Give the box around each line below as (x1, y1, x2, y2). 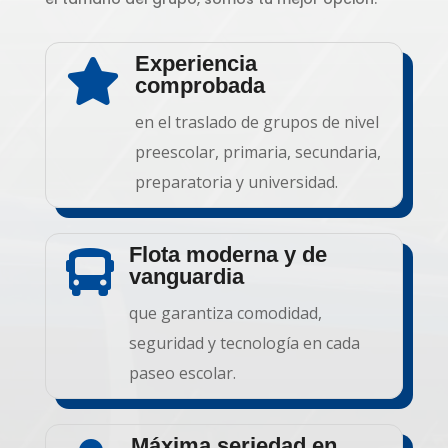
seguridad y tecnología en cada (128, 331, 360, 354)
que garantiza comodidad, (128, 301, 322, 324)
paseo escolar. (128, 361, 236, 384)
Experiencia (134, 50, 257, 76)
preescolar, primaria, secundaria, (134, 140, 381, 163)
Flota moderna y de (128, 241, 327, 267)
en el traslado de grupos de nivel (134, 110, 379, 133)
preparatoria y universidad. (134, 170, 338, 193)
